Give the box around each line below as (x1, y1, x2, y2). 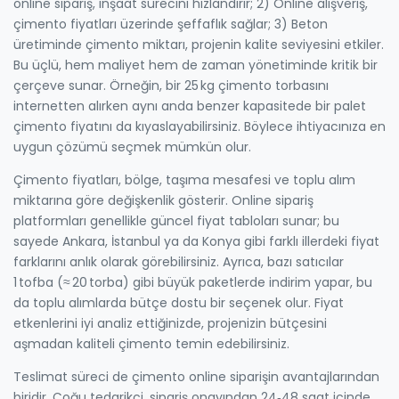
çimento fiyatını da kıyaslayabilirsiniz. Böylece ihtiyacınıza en (13, 117, 386, 135)
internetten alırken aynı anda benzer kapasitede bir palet (13, 96, 366, 115)
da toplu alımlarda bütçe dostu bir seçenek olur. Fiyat (13, 293, 344, 312)
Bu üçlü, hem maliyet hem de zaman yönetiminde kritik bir (13, 55, 378, 74)
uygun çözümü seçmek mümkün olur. (13, 137, 251, 156)
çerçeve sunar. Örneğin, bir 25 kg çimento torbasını (13, 76, 329, 94)
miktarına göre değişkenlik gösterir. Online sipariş (13, 191, 313, 209)
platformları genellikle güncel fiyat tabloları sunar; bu (13, 211, 339, 230)
